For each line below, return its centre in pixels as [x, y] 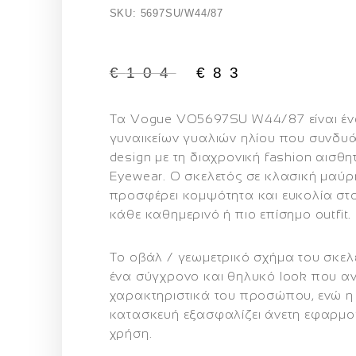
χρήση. [131, 333]
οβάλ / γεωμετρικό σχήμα [212, 257]
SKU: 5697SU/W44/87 [166, 13]
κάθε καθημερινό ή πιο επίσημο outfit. [230, 214]
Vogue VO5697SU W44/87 [217, 118]
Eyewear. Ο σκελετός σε [187, 176]
